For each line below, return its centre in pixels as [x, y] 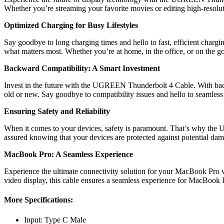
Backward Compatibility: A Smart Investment [82, 68]
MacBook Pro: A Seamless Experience [68, 154]
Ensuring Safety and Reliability [57, 111]
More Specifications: [38, 200]
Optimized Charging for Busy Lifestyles [71, 25]
